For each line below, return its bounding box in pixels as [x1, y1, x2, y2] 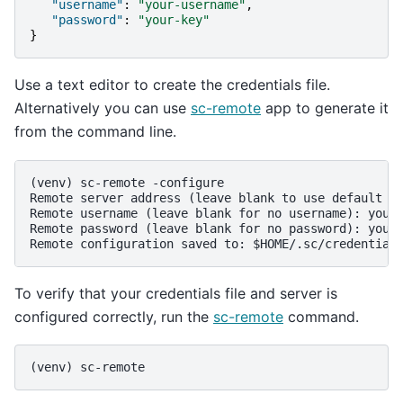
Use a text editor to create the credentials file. [14, 76, 330, 94]
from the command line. [14, 122, 176, 141]
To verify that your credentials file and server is [14, 283, 337, 302]
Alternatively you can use [14, 99, 191, 118]
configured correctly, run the [14, 307, 213, 326]
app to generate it [261, 99, 389, 118]
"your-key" [138, 13, 210, 28]
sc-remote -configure [80, 175, 224, 190]
